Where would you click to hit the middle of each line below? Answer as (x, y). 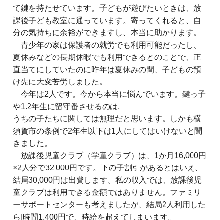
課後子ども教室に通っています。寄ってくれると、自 (107, 20)
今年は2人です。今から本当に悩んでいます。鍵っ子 (109, 94)
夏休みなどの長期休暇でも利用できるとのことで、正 (107, 57)
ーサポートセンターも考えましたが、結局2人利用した (109, 204)
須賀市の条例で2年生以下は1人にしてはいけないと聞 (108, 131)
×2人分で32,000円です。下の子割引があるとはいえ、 (108, 167)
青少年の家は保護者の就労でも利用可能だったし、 (107, 45)
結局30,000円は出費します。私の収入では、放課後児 (107, 180)
